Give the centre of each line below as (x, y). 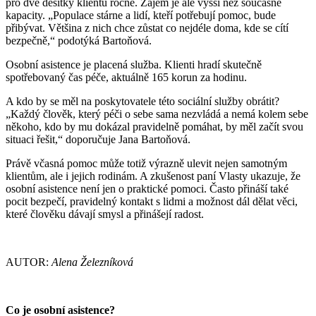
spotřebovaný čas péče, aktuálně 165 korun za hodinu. (128, 77)
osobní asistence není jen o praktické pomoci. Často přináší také (147, 188)
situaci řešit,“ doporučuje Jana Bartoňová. (98, 139)
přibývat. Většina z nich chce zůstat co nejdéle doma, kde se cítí (147, 28)
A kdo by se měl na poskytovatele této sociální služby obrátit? (142, 101)
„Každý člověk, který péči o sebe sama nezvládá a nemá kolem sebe (157, 114)
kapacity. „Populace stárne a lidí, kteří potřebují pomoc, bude (141, 15)
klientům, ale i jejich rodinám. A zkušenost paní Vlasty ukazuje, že (153, 176)
